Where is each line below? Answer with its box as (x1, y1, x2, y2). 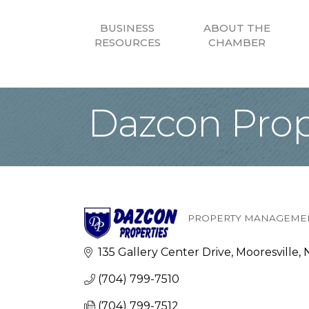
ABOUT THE (203, 21, 270, 35)
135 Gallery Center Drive (98, 246, 231, 259)
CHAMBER (208, 36, 266, 50)
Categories (187, 219, 274, 240)
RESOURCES (94, 36, 161, 50)
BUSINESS (100, 21, 154, 35)
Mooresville (236, 246, 299, 259)
